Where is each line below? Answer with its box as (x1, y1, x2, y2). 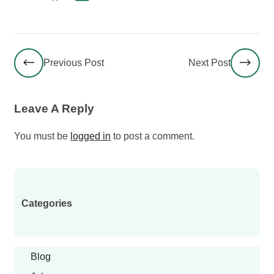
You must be (14, 131, 70, 142)
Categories (21, 198, 72, 209)
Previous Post (43, 57, 104, 68)
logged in (70, 131, 111, 142)
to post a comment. (111, 131, 194, 142)
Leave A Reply (14, 102, 94, 116)
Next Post (188, 57, 231, 68)
